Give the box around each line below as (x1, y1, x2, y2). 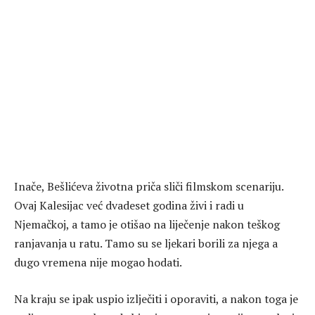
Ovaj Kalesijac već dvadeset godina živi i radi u (14, 198, 244, 214)
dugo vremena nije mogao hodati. (14, 255, 184, 271)
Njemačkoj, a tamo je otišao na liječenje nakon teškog (14, 217, 280, 233)
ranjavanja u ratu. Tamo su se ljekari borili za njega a (14, 236, 278, 252)
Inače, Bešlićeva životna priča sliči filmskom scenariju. (14, 179, 283, 195)
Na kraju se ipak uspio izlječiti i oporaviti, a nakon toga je (14, 290, 298, 307)
